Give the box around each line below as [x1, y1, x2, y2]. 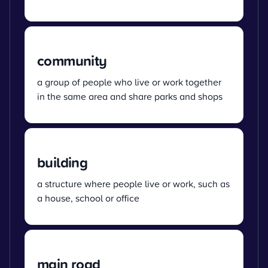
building [37, 151, 88, 172]
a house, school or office [37, 191, 139, 205]
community [37, 50, 107, 71]
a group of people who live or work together [37, 75, 221, 89]
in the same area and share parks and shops [37, 89, 223, 103]
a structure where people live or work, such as [37, 176, 230, 190]
